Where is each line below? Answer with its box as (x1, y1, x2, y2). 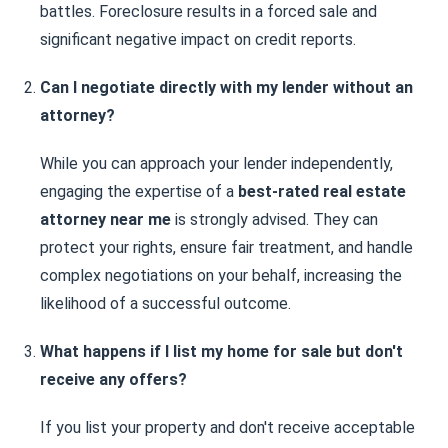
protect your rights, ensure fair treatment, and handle (40, 238, 413, 257)
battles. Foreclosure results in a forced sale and (40, 2, 377, 21)
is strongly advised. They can (171, 210, 378, 229)
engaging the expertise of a (40, 182, 238, 201)
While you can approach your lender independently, (40, 154, 393, 173)
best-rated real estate (238, 182, 406, 201)
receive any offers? (40, 370, 187, 389)
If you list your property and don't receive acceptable (40, 418, 415, 437)
